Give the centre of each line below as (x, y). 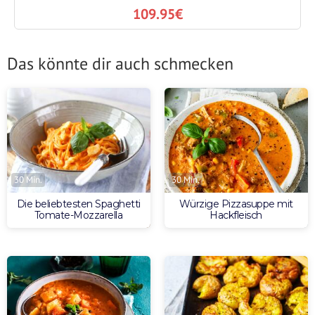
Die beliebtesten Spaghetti (78, 204)
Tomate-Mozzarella (78, 215)
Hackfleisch (236, 215)
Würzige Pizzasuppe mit (236, 204)
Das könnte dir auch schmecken (120, 63)
